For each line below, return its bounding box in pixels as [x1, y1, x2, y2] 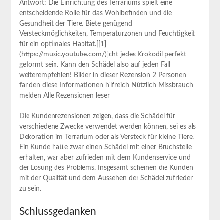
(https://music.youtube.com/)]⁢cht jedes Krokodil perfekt [19, 51, 186, 58]
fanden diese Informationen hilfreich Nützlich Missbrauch [19, 82, 193, 89]
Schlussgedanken [19, 206, 96, 217]
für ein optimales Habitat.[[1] [19, 41, 106, 48]
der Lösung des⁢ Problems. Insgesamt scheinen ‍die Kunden [19, 165, 193, 172]
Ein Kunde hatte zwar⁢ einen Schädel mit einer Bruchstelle [19, 144, 192, 151]
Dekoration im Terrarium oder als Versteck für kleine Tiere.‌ [19, 134, 194, 141]
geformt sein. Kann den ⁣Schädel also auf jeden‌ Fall [19, 61, 170, 69]
